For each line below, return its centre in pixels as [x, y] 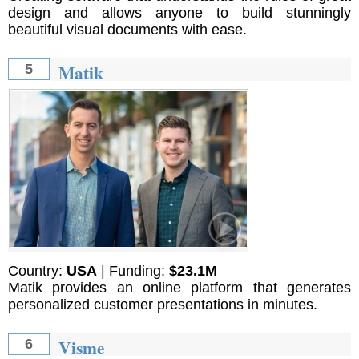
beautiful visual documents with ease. [127, 30]
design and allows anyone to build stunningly [179, 13]
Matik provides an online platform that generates [179, 287]
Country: [37, 270]
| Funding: [133, 270]
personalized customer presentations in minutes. [163, 304]
